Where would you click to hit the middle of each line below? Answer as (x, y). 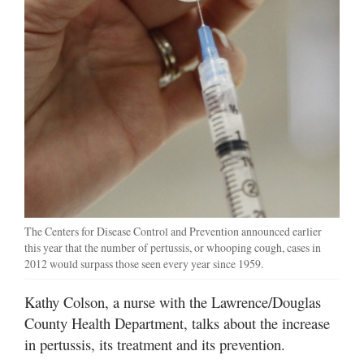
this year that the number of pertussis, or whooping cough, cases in (173, 247)
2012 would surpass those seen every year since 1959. (144, 263)
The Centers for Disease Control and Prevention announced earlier (173, 231)
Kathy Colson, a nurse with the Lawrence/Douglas (173, 301)
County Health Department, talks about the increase (177, 323)
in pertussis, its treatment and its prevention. (155, 344)
